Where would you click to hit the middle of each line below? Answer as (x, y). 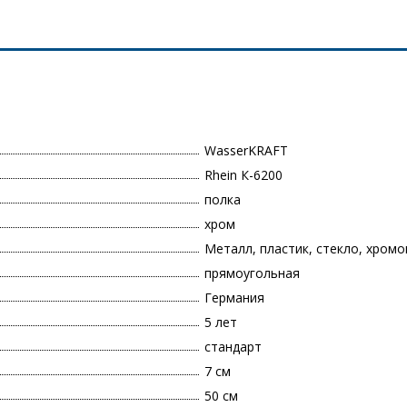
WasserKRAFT (246, 151)
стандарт (233, 347)
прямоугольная (252, 273)
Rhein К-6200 (243, 175)
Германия (234, 298)
